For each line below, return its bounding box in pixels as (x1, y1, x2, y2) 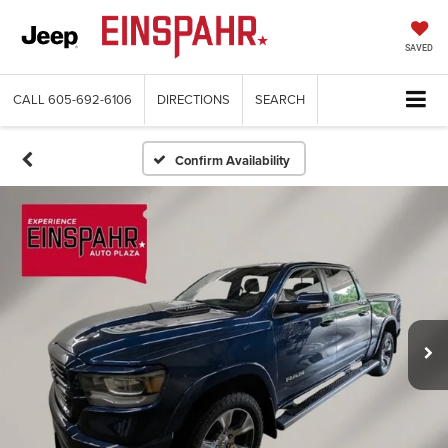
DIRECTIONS (157, 90, 230, 109)
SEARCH (255, 90, 305, 109)
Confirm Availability (175, 151, 291, 171)
